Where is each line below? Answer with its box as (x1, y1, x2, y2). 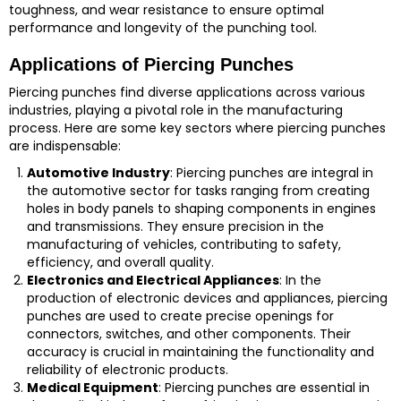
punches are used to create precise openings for (27, 307, 334, 325)
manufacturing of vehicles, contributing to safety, (27, 235, 341, 253)
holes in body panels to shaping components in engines (27, 200, 376, 218)
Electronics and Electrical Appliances (27, 271, 279, 289)
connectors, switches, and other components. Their (27, 325, 351, 343)
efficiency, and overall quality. (27, 253, 214, 271)
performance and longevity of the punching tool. (9, 19, 317, 37)
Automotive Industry (27, 164, 170, 182)
